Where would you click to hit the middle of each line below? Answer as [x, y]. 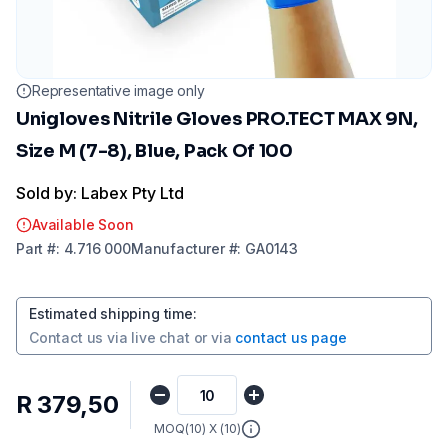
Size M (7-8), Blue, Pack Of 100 [154, 151]
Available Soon [83, 224]
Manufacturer [177, 248]
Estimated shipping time [111, 313]
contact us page [291, 337]
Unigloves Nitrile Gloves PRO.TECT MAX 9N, [217, 119]
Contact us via [78, 337]
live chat [160, 337]
